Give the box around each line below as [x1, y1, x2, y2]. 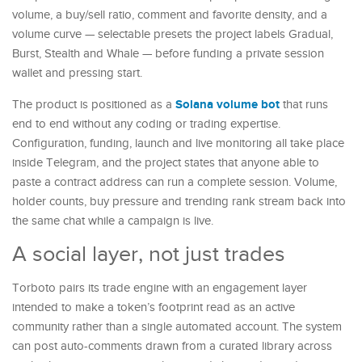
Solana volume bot [175, 96, 280, 112]
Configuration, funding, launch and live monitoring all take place [12, 136, 344, 150]
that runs [280, 97, 328, 112]
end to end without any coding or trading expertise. [12, 116, 280, 131]
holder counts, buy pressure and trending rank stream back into [12, 194, 346, 208]
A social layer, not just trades [12, 241, 285, 267]
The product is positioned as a [12, 97, 175, 112]
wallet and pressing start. [12, 65, 142, 80]
